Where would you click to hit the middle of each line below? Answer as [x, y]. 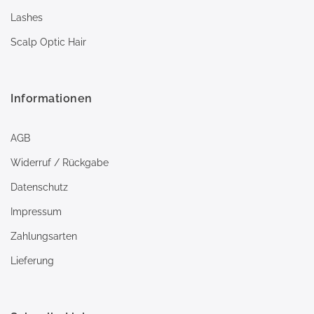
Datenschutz [39, 187]
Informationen [52, 98]
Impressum [36, 212]
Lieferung [32, 261]
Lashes [27, 18]
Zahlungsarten [44, 236]
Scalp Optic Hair [48, 42]
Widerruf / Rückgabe [60, 163]
